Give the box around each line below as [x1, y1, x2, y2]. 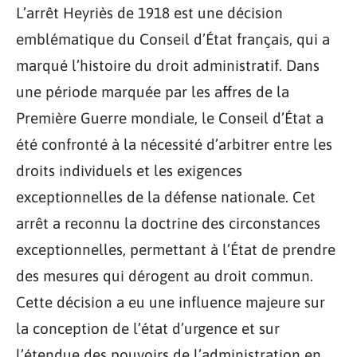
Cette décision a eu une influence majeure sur [16, 293, 325, 311]
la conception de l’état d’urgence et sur [16, 320, 280, 337]
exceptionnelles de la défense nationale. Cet [16, 188, 316, 206]
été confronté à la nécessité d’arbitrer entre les [16, 135, 332, 153]
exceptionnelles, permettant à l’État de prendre [16, 241, 335, 258]
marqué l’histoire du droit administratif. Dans [16, 57, 320, 74]
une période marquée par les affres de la [16, 83, 289, 100]
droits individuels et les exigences [16, 162, 242, 179]
